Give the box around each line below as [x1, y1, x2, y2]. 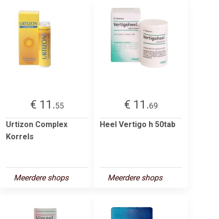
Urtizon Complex [6, 119, 67, 129]
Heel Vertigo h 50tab [100, 119, 175, 129]
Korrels [6, 131, 34, 141]
